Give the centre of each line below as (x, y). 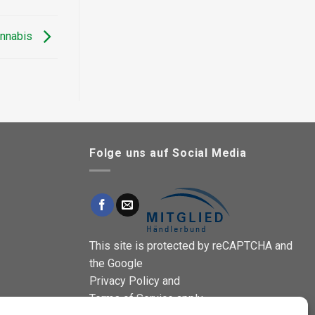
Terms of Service (131, 298)
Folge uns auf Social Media (168, 153)
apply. (189, 298)
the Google (116, 263)
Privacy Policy (124, 281)
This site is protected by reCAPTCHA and (191, 245)
